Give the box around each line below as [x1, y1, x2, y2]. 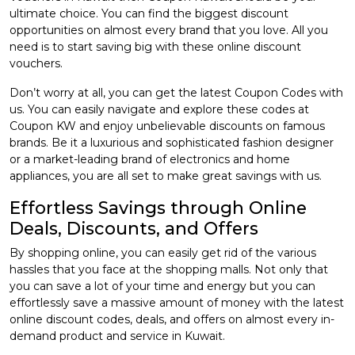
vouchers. [10, 56, 63, 71]
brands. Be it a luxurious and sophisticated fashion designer [10, 136, 334, 151]
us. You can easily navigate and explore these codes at [10, 102, 309, 117]
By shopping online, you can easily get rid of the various [10, 246, 316, 261]
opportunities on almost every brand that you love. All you [10, 23, 328, 38]
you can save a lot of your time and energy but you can [10, 279, 315, 294]
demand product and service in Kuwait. [10, 329, 225, 344]
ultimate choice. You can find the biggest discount [10, 6, 288, 21]
